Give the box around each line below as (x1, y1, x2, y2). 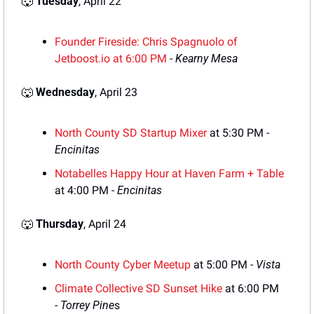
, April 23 (95, 86, 137, 100)
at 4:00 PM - (55, 184, 117, 198)
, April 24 (83, 217, 126, 231)
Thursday (36, 217, 83, 231)
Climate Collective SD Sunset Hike (55, 282, 222, 296)
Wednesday (36, 86, 95, 100)
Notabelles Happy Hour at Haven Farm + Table (55, 167, 284, 181)
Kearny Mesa (175, 52, 238, 66)
